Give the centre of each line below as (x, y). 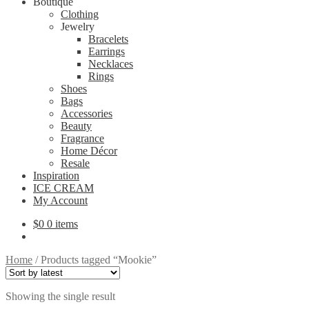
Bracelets (108, 39)
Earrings (107, 51)
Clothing (80, 14)
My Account (60, 200)
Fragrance (82, 138)
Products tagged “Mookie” (99, 260)
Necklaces (111, 64)
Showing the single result (60, 296)
